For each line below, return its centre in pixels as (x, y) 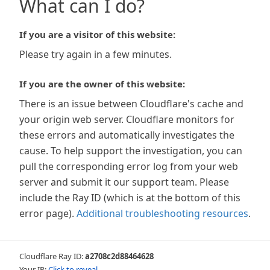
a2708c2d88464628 (119, 256)
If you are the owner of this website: (102, 84)
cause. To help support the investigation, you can (131, 151)
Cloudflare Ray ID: (52, 256)
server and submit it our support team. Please (124, 182)
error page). (47, 213)
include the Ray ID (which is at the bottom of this (130, 198)
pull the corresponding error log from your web (129, 166)
